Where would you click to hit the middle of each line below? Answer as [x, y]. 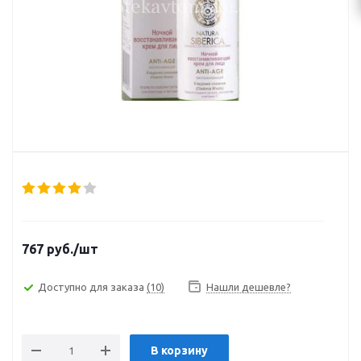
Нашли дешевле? [249, 287]
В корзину [179, 351]
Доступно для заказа [92, 286]
